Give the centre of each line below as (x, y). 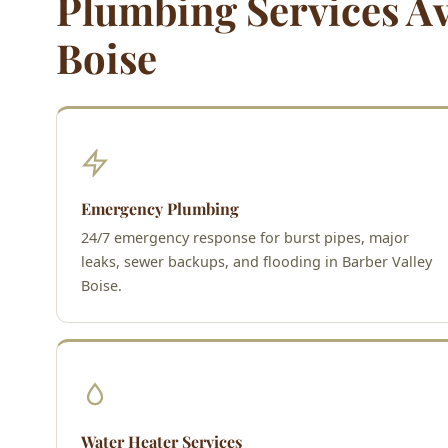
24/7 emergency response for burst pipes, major (245, 237)
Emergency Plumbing (160, 208)
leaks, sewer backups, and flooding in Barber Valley (256, 261)
